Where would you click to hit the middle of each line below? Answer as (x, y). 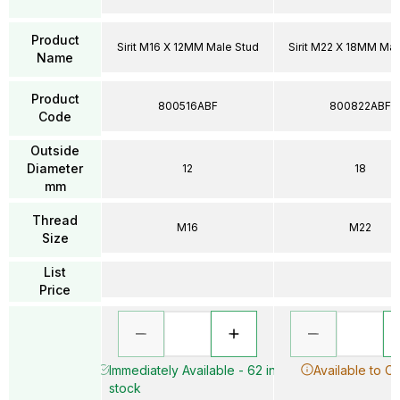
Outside (55, 150)
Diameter (55, 168)
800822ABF (360, 105)
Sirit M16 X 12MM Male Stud (187, 46)
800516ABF (187, 105)
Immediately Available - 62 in (192, 370)
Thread (55, 220)
